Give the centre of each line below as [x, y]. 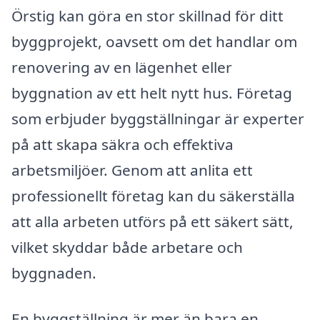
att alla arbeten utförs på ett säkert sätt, [152, 221]
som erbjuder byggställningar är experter [158, 118]
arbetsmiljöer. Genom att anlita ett [132, 170]
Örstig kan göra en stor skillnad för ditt [147, 15]
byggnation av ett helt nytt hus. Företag [152, 92]
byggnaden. [54, 272]
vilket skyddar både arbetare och [127, 247]
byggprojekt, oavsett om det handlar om [154, 41]
